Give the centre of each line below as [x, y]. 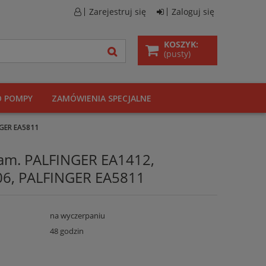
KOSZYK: [181, 44]
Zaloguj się [193, 12]
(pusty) [177, 53]
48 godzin [66, 231]
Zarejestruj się [118, 12]
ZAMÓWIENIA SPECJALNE [102, 98]
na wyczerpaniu [77, 216]
